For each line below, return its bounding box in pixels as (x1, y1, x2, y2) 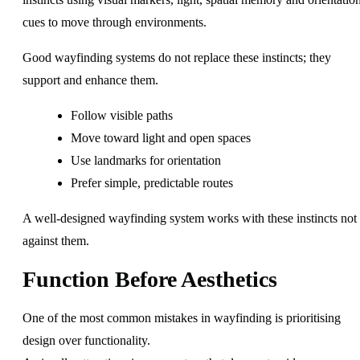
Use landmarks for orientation (71, 153, 221, 167)
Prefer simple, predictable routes (71, 175, 233, 190)
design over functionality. (22, 333, 150, 347)
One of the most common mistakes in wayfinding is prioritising (22, 310, 341, 325)
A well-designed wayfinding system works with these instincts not (22, 211, 357, 225)
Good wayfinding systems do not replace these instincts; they (22, 50, 331, 64)
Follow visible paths (71, 108, 173, 122)
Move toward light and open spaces (71, 130, 251, 145)
